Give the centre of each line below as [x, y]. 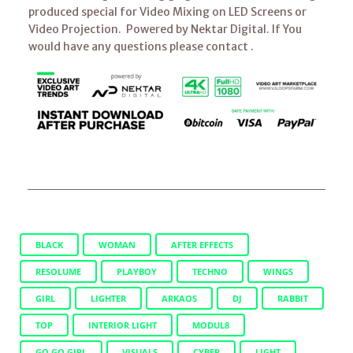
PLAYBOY [137, 271]
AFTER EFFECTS [202, 244]
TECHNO [210, 271]
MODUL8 [211, 325]
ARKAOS [179, 298]
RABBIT [293, 298]
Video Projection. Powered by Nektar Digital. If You [165, 29]
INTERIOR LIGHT [123, 325]
